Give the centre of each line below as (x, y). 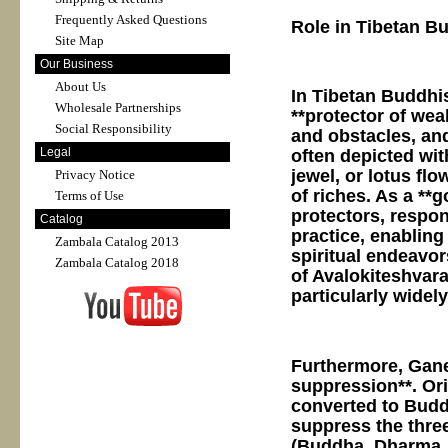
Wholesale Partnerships (118, 107)
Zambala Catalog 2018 (117, 262)
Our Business (76, 64)
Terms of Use (89, 195)
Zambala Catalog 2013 (117, 241)
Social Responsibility (113, 128)
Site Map (79, 40)
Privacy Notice (95, 174)
